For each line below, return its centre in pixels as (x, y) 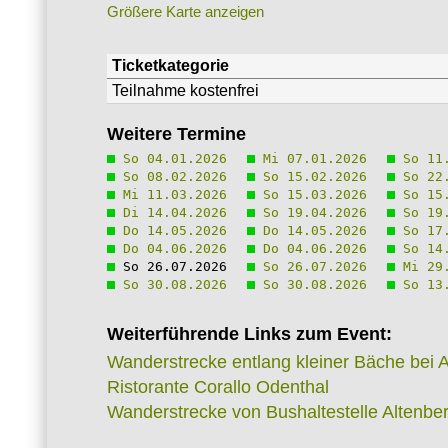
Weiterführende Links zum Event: (249, 334)
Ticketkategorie (170, 66)
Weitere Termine (176, 134)
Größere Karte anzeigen (185, 12)
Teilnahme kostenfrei (185, 91)
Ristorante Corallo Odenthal (218, 387)
